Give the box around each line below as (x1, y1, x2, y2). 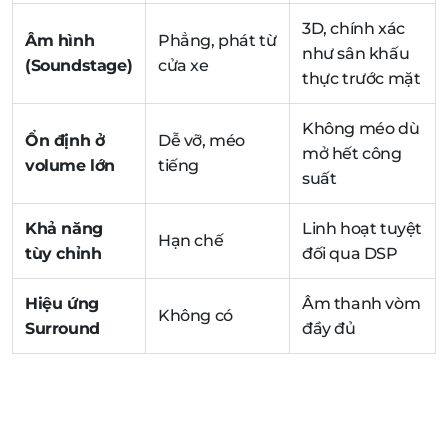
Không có (158, 305, 233, 325)
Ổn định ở (25, 130, 105, 150)
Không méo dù (302, 118, 420, 138)
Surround (25, 318, 100, 338)
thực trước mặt (302, 68, 421, 88)
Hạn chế (158, 230, 224, 250)
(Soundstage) (25, 55, 133, 75)
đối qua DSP (302, 243, 398, 263)
